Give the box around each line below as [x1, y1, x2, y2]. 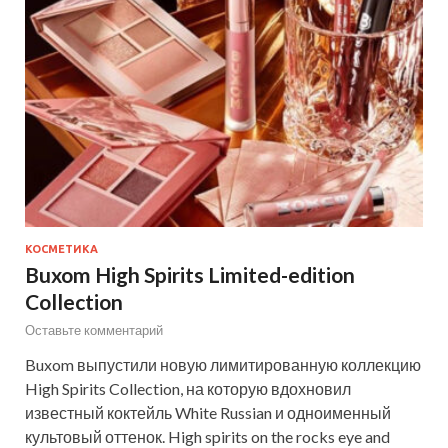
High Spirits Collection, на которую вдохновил [25, 379, 351, 399]
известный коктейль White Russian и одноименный [25, 403, 391, 423]
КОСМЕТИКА [25, 243, 98, 256]
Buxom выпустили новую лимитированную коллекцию [25, 355, 421, 375]
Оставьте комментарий [25, 322, 163, 339]
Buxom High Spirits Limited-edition [25, 262, 355, 288]
